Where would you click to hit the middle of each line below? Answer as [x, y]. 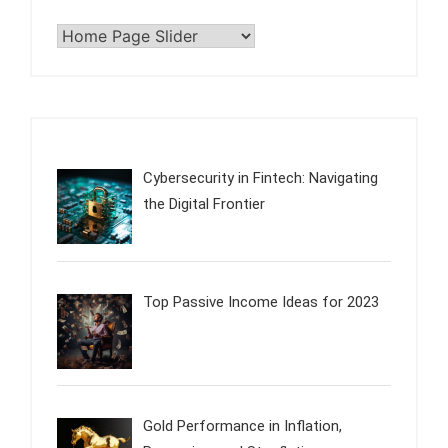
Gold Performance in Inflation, [243, 426]
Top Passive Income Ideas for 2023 [261, 302]
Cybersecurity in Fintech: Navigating [261, 177]
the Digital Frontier [204, 203]
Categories [91, 35]
